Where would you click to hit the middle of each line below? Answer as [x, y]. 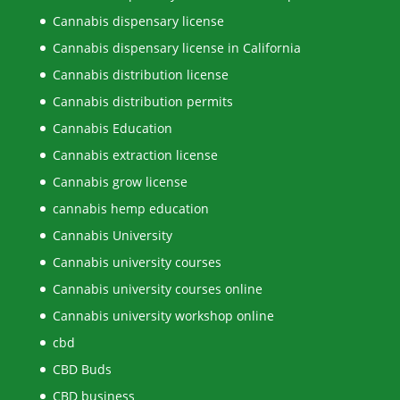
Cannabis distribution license [140, 75]
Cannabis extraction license [135, 155]
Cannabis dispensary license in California [176, 48]
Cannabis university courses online [157, 289]
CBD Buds [82, 370]
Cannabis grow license [120, 182]
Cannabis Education [112, 129]
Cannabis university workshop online [163, 316]
